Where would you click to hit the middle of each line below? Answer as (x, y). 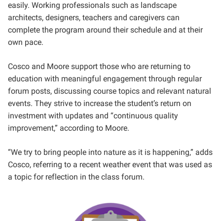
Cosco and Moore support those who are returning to (99, 66)
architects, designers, (45, 18)
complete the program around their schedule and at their (105, 30)
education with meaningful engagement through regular (105, 79)
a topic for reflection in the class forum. (77, 177)
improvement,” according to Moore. (70, 128)
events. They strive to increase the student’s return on (100, 103)
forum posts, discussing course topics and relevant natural (110, 91)
